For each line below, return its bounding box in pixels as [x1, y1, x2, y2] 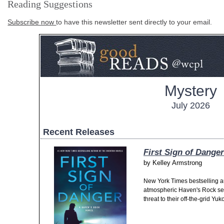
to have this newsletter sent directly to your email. [56, 18, 212, 26]
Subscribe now [7, 18, 56, 26]
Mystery [164, 82, 217, 99]
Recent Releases [43, 127, 114, 137]
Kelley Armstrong [152, 159, 202, 167]
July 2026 [171, 100, 210, 111]
